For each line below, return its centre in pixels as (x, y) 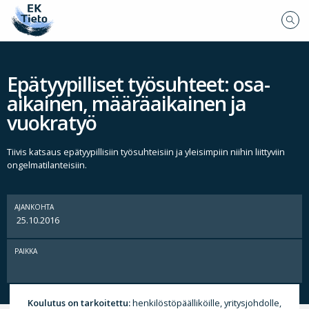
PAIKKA (26, 251)
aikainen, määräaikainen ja (127, 103)
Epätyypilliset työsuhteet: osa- (138, 84)
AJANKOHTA (34, 207)
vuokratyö (52, 123)
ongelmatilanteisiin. (47, 165)
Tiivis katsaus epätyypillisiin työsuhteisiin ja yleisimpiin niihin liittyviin (146, 152)
